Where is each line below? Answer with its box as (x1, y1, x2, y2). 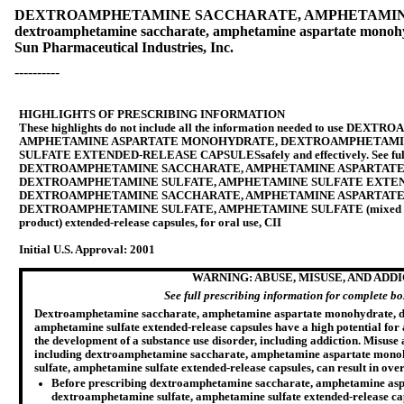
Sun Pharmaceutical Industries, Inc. (14, 40, 234, 55)
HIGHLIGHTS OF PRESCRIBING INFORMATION (19, 108, 285, 121)
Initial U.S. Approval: (19, 243, 130, 256)
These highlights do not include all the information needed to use (19, 122, 346, 134)
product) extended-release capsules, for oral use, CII (19, 216, 281, 229)
